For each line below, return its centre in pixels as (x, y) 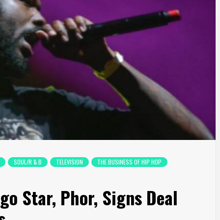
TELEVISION (69, 162)
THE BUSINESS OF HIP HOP (129, 162)
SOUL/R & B (28, 162)
